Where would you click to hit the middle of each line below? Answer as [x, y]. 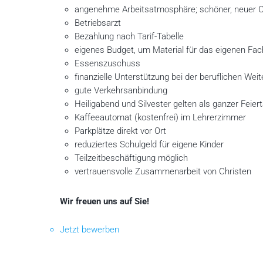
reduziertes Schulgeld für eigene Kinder [149, 145]
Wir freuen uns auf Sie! [104, 202]
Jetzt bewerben [90, 230]
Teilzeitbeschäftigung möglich [131, 158]
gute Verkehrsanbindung [121, 91]
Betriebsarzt [97, 23]
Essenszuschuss [107, 64]
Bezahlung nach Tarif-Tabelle [129, 37]
